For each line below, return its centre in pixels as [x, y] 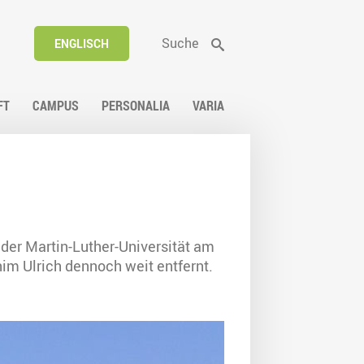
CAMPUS [56, 106]
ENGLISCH [82, 43]
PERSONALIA [136, 106]
